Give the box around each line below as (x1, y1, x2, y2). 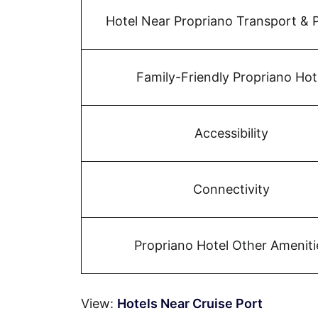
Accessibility (194, 126, 268, 141)
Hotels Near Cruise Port (117, 296, 263, 311)
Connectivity (193, 182, 270, 197)
